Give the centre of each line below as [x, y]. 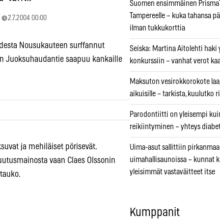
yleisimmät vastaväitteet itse [172, 172]
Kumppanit [155, 213]
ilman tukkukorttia [157, 28]
